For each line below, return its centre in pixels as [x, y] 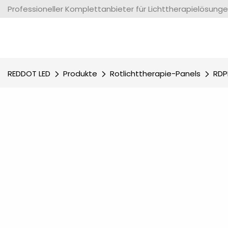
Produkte [80, 74]
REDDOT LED [29, 74]
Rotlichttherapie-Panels [155, 74]
